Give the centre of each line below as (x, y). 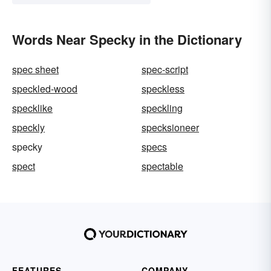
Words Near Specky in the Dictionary (127, 40)
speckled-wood (45, 89)
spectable (162, 166)
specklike (32, 108)
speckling (162, 108)
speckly (28, 128)
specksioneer (170, 128)
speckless (163, 89)
